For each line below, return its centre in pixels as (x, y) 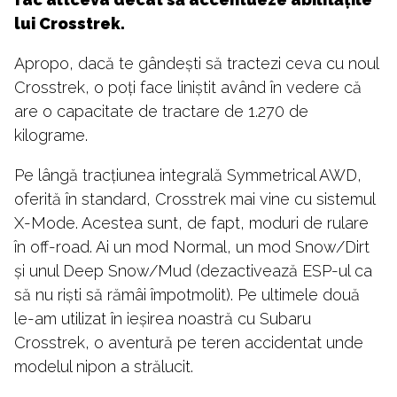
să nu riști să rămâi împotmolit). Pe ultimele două (187, 295)
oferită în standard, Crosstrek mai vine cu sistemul (195, 199)
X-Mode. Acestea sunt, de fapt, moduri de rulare (191, 223)
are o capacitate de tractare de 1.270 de (161, 112)
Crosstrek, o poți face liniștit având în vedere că (188, 88)
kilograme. (51, 136)
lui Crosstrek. (70, 24)
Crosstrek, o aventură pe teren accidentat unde (189, 343)
